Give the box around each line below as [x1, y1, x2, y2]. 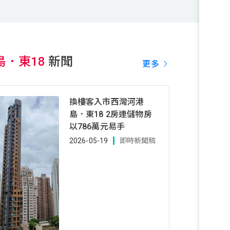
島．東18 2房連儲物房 [69, 109, 152, 119]
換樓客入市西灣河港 [69, 97, 144, 107]
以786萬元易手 [69, 121, 125, 131]
